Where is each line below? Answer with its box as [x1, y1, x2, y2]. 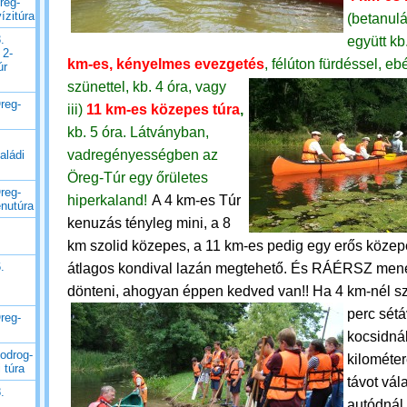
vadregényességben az [67, 147, 218, 163]
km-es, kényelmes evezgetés [67, 56, 264, 72]
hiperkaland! [67, 193, 147, 208]
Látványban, [130, 124, 209, 140]
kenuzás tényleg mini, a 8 [67, 215, 231, 231]
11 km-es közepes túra [86, 102, 240, 117]
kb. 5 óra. [67, 124, 130, 140]
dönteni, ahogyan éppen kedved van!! [67, 283, 313, 299]
